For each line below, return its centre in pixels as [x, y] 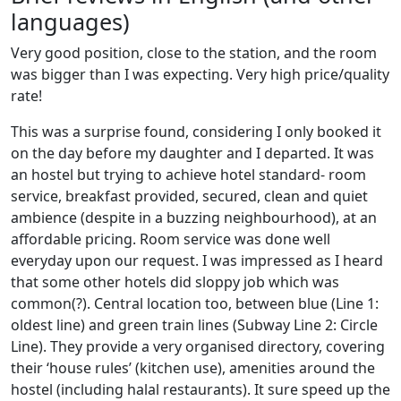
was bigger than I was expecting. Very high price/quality [200, 74]
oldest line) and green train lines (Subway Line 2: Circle [194, 325]
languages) [70, 21]
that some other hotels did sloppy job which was [175, 282]
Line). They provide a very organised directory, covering [198, 346]
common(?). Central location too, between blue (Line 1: [195, 303]
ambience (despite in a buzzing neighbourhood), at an [194, 218]
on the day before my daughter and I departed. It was [192, 153]
